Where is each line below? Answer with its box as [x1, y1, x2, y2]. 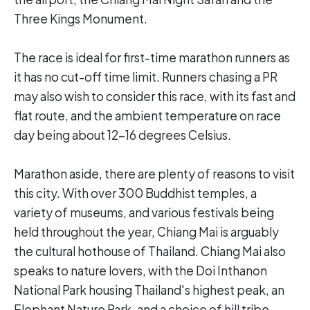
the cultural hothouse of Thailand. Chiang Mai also [14, 244, 286, 259]
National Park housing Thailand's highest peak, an [14, 282, 284, 298]
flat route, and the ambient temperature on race [14, 108, 281, 123]
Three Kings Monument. [14, 11, 147, 26]
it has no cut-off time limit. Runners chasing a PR [14, 69, 277, 84]
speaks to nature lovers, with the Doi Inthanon [14, 263, 267, 278]
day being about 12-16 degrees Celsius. [14, 127, 231, 143]
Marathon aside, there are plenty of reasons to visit [14, 166, 295, 181]
